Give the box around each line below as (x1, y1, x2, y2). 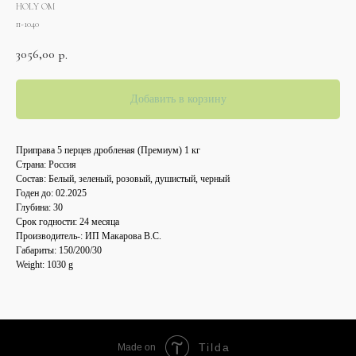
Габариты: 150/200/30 (16, 244, 102, 256)
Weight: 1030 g (16, 258, 73, 270)
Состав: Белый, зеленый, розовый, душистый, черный (16, 172, 230, 184)
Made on (118, 341, 156, 353)
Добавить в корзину (130, 92, 226, 105)
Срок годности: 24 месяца (16, 215, 119, 227)
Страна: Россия (16, 158, 76, 170)
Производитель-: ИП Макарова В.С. (16, 230, 161, 242)
